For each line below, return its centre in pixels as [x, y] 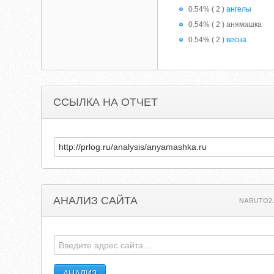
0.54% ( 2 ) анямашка [225, 24]
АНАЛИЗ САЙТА [96, 201]
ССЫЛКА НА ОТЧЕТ [106, 102]
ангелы [239, 9]
